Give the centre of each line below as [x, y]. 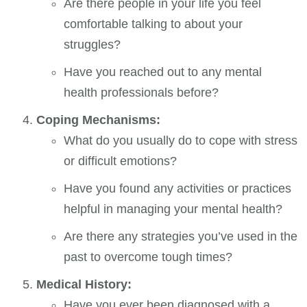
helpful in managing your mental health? [173, 209]
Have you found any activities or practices [178, 188]
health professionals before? [142, 92]
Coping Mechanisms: [99, 120]
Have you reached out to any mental [163, 72]
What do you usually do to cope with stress [181, 140]
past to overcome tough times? [148, 257]
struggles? [93, 44]
